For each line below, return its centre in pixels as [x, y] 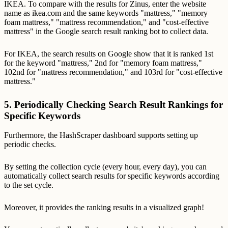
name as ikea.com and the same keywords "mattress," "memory [106, 13]
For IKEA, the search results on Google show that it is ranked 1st [109, 54]
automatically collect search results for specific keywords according [112, 176]
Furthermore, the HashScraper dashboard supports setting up [101, 135]
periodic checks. [30, 145]
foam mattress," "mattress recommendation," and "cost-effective [106, 22]
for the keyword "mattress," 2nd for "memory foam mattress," [103, 63]
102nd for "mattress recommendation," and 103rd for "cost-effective [113, 72]
